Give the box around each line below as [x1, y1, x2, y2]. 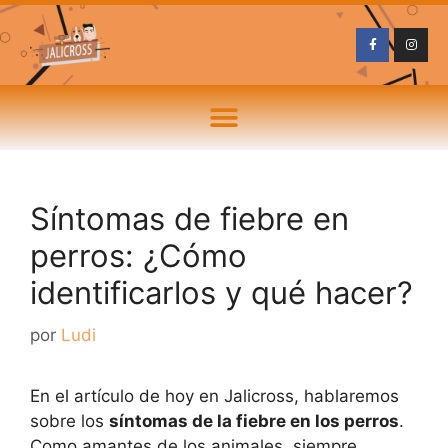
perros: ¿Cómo [30, 237, 247, 274]
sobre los [30, 410, 109, 431]
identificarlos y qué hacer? [30, 274, 413, 311]
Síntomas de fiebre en [30, 200, 349, 237]
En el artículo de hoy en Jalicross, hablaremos [30, 385, 399, 406]
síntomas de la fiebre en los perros [109, 410, 399, 431]
